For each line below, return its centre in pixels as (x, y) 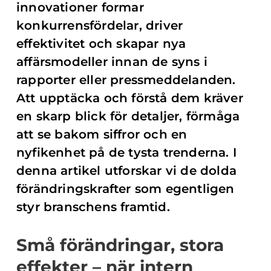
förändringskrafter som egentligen (126, 189)
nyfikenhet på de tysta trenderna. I (127, 152)
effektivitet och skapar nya (101, 44)
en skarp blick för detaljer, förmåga (128, 116)
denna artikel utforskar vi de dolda (127, 171)
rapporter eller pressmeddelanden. (126, 80)
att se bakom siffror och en (102, 134)
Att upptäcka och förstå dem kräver (130, 98)
